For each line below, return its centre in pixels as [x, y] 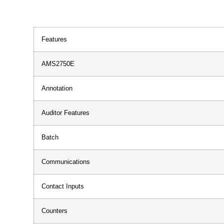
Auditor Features [65, 113]
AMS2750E [58, 64]
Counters [54, 211]
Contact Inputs [63, 186]
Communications [66, 162]
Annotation [57, 88]
